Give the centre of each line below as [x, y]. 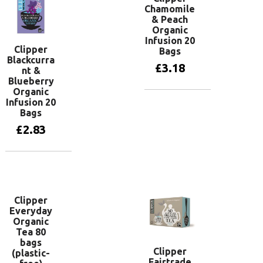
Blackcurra [31, 60]
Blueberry [31, 81]
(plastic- [31, 253]
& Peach [170, 19]
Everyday [31, 210]
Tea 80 [31, 232]
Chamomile [170, 9]
